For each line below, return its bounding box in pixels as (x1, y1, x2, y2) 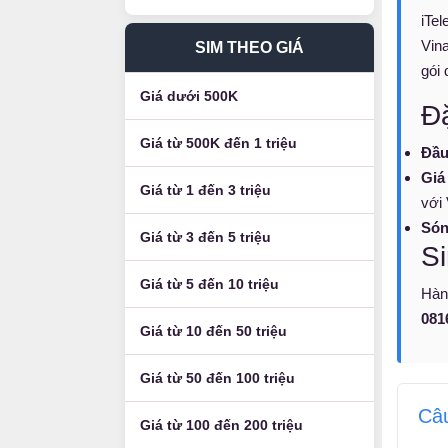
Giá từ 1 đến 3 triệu (140, 182, 271, 198)
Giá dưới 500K (140, 88, 238, 104)
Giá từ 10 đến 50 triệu (140, 323, 287, 339)
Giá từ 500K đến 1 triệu (140, 135, 297, 151)
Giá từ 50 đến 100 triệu (140, 370, 295, 386)
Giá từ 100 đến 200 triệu (140, 417, 303, 433)
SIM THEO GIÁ (195, 39, 304, 56)
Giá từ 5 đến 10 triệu (140, 276, 279, 292)
